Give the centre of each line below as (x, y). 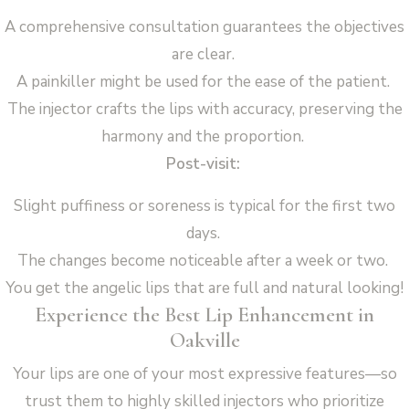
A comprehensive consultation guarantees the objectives (204, 26)
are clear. (204, 54)
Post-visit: (204, 163)
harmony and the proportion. (204, 136)
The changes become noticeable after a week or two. (204, 260)
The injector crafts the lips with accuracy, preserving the (204, 109)
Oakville (204, 340)
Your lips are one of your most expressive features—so (204, 373)
